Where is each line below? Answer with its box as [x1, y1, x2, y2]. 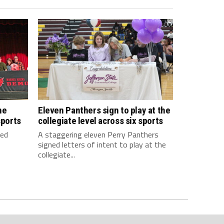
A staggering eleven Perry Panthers [38, 128, 158, 140]
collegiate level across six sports [38, 114, 163, 126]
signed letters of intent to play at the [38, 138, 166, 150]
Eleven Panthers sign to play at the [38, 104, 170, 116]
